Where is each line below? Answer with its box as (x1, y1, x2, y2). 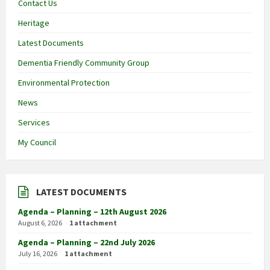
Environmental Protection (18, 77, 110, 89)
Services (18, 117, 50, 128)
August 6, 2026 (18, 218, 62, 228)
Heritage (18, 17, 49, 29)
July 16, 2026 (18, 249, 57, 259)
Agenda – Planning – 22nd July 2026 (18, 237, 155, 248)
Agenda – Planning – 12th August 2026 (18, 206, 166, 218)
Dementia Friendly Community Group (18, 57, 149, 69)
